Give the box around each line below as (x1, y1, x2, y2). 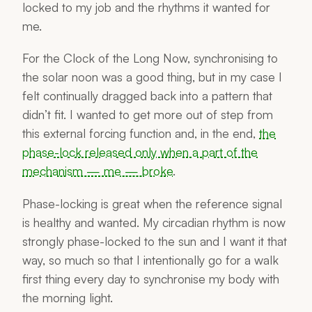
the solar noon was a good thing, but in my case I (22, 69, 282, 85)
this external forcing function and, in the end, (22, 125, 259, 141)
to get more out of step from (116, 107, 273, 123)
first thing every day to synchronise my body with (22, 270, 279, 286)
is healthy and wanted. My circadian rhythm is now (22, 214, 286, 230)
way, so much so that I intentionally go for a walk (22, 251, 279, 267)
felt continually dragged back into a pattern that (22, 88, 272, 104)
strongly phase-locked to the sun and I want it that (22, 233, 287, 249)
